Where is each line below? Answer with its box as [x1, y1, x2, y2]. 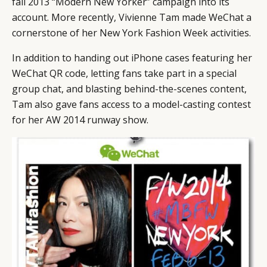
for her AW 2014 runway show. [12, 113, 148, 126]
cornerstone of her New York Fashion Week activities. [12, 26, 251, 39]
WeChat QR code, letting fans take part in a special [12, 66, 237, 80]
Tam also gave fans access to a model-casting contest [12, 97, 251, 111]
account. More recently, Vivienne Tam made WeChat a [12, 10, 252, 24]
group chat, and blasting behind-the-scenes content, [12, 82, 247, 95]
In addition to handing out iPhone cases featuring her [12, 51, 252, 64]
